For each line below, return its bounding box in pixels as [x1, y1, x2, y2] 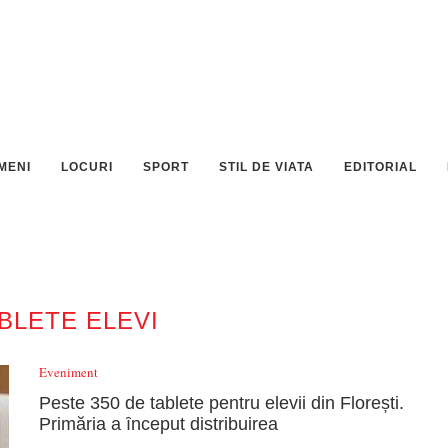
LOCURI [61, 160, 113, 174]
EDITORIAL [344, 160, 417, 174]
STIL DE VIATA [219, 160, 314, 174]
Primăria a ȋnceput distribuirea [39, 414, 278, 434]
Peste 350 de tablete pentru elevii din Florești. [39, 393, 404, 413]
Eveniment [39, 363, 98, 381]
